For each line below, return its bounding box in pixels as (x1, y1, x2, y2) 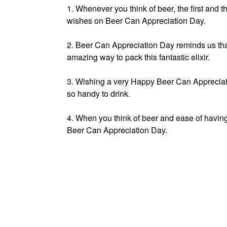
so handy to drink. (67, 88, 130, 100)
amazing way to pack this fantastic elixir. (67, 51, 210, 63)
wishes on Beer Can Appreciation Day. (67, 15, 206, 27)
